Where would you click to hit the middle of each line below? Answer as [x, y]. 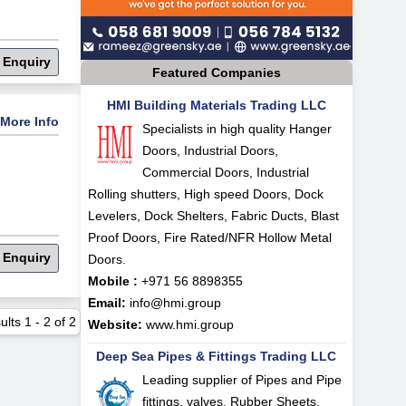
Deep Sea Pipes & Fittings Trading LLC [217, 356]
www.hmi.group [189, 324]
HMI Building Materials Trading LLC [216, 105]
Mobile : [112, 280]
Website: [115, 324]
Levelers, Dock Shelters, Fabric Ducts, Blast [213, 215]
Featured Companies [216, 72]
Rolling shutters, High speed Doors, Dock [205, 193]
